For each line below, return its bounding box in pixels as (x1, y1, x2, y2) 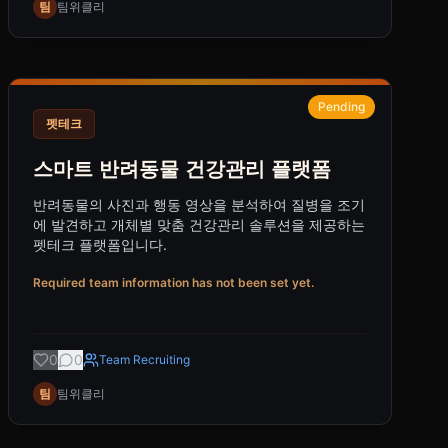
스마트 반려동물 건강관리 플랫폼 (33, 157, 331, 181)
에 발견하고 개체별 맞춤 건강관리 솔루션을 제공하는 (33, 216, 365, 233)
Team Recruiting (99, 352, 190, 367)
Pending (318, 99, 365, 114)
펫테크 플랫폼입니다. (33, 236, 167, 253)
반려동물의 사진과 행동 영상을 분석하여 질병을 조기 (33, 196, 365, 213)
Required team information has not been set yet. (33, 275, 314, 290)
